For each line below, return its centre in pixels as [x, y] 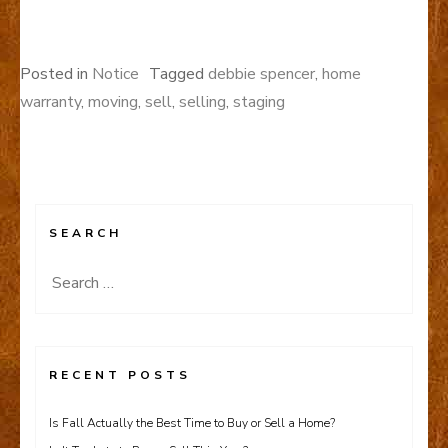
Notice [115, 73]
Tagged [178, 73]
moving [113, 101]
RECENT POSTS [120, 374]
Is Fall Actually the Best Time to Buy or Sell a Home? [193, 422]
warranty [50, 101]
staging [259, 101]
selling [202, 101]
